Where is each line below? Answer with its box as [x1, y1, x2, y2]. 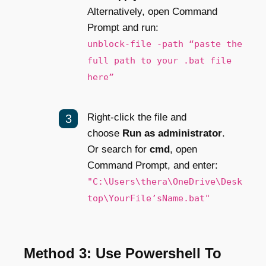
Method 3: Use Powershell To [24, 245, 221, 261]
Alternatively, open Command [87, 5, 217, 17]
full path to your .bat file [87, 55, 232, 66]
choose [87, 127, 122, 139]
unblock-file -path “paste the [87, 38, 242, 49]
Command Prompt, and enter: [87, 159, 218, 171]
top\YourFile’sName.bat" [87, 192, 210, 204]
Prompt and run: [87, 21, 159, 33]
